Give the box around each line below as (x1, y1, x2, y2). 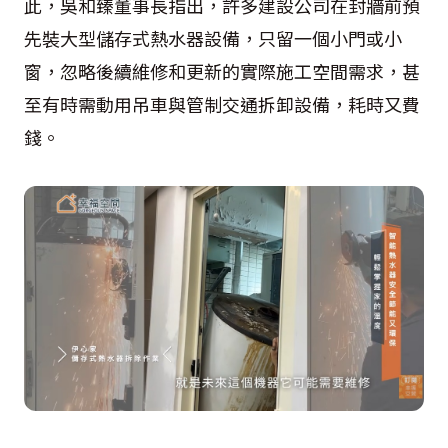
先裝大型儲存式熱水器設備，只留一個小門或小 (24, 25, 402, 52)
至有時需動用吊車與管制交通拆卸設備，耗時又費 (24, 91, 420, 118)
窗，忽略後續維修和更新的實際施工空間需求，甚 (24, 58, 420, 85)
